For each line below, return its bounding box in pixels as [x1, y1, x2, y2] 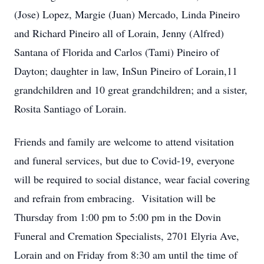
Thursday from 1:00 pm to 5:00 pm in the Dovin [14, 210, 221, 224]
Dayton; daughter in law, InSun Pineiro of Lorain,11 [14, 64, 237, 78]
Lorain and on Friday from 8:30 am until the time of [14, 247, 237, 262]
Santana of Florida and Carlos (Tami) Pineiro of [14, 45, 219, 59]
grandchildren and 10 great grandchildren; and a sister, [14, 82, 247, 97]
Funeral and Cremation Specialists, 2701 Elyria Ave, [14, 229, 239, 243]
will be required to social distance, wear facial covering [14, 172, 250, 186]
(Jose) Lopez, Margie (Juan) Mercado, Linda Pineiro [14, 7, 240, 21]
